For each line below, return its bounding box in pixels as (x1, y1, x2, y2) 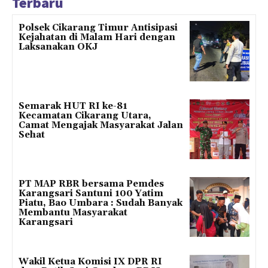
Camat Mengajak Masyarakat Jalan (19, 119, 183, 131)
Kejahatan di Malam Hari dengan (19, 32, 175, 44)
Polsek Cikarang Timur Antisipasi (19, 22, 178, 34)
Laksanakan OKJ (19, 41, 98, 53)
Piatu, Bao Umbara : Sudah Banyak (19, 197, 182, 209)
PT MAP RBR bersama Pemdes (19, 178, 164, 190)
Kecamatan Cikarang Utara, (19, 109, 151, 121)
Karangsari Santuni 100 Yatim (19, 188, 163, 200)
